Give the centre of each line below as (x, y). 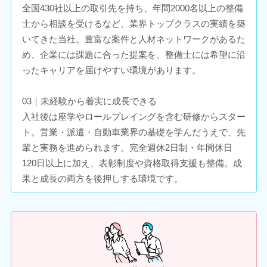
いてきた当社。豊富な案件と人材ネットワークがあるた (133, 39)
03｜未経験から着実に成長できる (89, 101)
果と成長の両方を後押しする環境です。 (102, 178)
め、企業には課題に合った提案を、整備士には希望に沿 (133, 54)
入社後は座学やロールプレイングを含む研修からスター (133, 116)
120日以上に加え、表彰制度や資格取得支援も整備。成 (132, 163)
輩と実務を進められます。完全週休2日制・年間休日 (127, 147)
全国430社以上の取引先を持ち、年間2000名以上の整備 (132, 8)
